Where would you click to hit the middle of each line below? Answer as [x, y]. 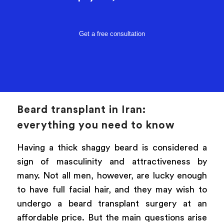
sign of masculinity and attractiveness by [112, 161]
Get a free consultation [112, 34]
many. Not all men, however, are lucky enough [112, 175]
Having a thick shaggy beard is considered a [112, 147]
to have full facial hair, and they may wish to [112, 189]
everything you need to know [95, 125]
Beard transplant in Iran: [81, 109]
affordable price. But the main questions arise [112, 217]
